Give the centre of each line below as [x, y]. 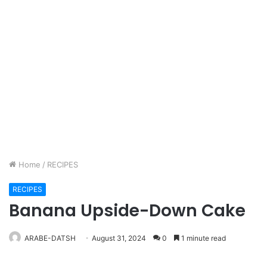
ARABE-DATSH [50, 238]
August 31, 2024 [119, 238]
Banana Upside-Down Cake [127, 211]
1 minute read [203, 238]
